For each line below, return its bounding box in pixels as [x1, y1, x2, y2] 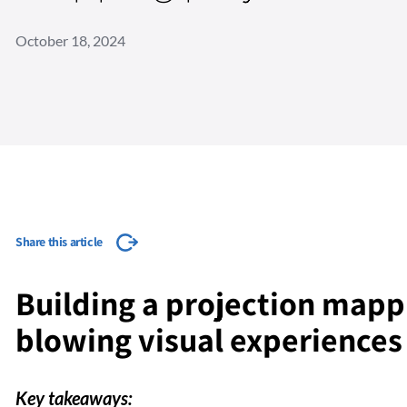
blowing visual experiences [15, 318, 402, 362]
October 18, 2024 [15, 31, 125, 49]
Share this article [15, 233, 103, 251]
